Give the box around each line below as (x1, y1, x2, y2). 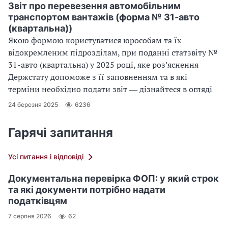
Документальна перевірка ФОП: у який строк (8, 173, 219, 184)
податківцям (8, 195, 67, 206)
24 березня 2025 (8, 101, 58, 109)
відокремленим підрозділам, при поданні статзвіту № (8, 46, 217, 58)
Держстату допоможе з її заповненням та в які (8, 71, 187, 82)
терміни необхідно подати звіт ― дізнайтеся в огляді (8, 83, 212, 95)
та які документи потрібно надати (8, 184, 165, 195)
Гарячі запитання (8, 125, 113, 140)
